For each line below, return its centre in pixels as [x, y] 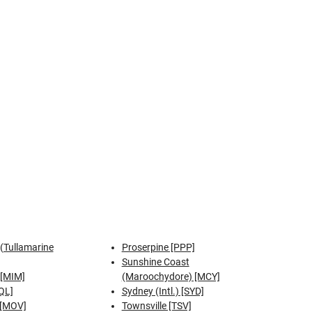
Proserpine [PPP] [158, 247]
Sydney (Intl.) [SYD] [163, 291]
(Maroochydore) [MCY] [171, 276]
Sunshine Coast [155, 262]
